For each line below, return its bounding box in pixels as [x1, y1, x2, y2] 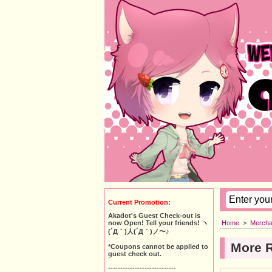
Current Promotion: [108, 198, 171, 206]
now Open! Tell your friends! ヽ [108, 219, 208, 227]
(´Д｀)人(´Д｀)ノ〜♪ [108, 228, 169, 236]
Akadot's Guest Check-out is [108, 212, 200, 220]
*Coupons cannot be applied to [108, 242, 208, 250]
